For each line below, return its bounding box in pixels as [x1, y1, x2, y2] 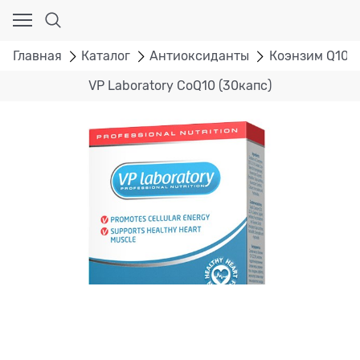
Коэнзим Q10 [268, 48, 349, 63]
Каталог [81, 48, 131, 63]
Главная [13, 48, 62, 63]
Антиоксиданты [149, 48, 250, 63]
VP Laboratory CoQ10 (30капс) [88, 79, 272, 94]
